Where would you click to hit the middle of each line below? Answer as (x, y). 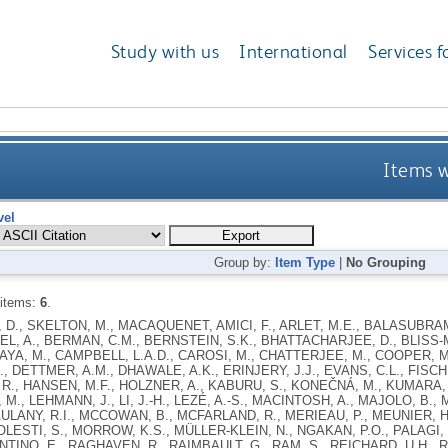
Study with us (165, 52)
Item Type (305, 262)
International (293, 52)
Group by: (245, 262)
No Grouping (386, 262)
